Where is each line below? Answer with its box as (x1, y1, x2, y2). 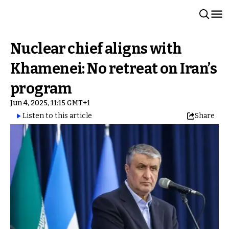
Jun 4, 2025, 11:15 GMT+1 (10, 99, 90, 107)
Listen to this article (22, 111, 92, 120)
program (10, 80, 72, 98)
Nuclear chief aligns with (10, 40, 182, 58)
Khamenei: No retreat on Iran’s (10, 60, 217, 78)
